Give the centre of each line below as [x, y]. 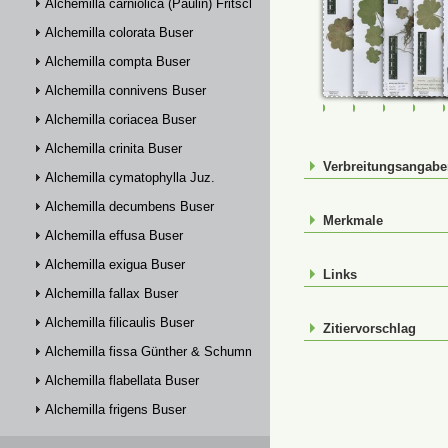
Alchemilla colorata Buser [119, 32]
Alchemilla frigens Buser [115, 409]
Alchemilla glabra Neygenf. [122, 438]
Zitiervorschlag [369, 328]
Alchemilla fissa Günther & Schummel [155, 351]
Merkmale [353, 220]
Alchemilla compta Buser [117, 61]
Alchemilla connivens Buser [125, 90]
